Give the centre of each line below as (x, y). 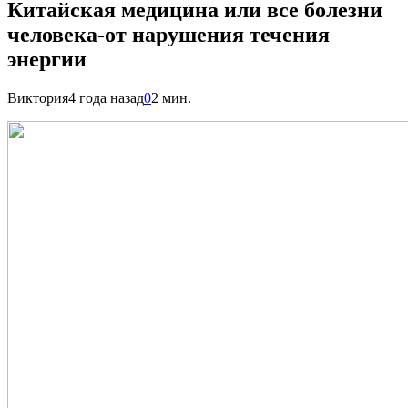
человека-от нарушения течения (168, 34)
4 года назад (106, 97)
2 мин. (171, 97)
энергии (47, 59)
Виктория (38, 97)
